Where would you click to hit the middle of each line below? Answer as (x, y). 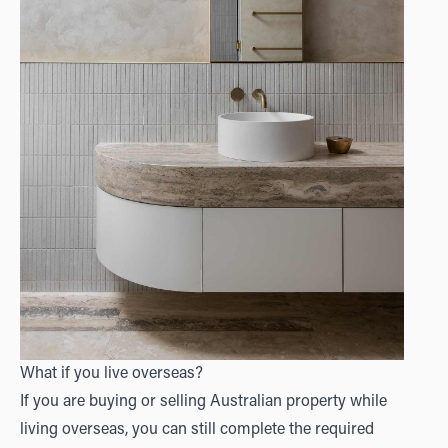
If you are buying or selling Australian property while (203, 402)
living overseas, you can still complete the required (197, 430)
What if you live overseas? (111, 374)
